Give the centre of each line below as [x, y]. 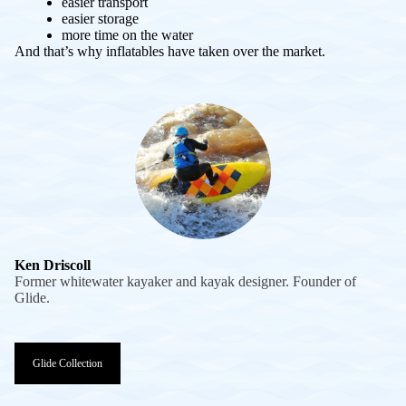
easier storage [100, 18]
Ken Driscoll [53, 265]
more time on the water [127, 34]
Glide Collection [68, 363]
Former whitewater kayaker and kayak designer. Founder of [185, 281]
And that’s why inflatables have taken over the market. [170, 51]
